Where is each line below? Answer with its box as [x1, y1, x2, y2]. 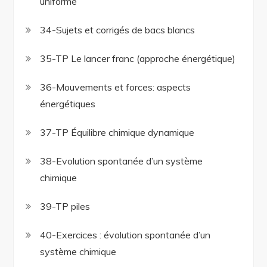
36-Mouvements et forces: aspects [40, 81, 191, 94]
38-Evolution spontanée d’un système [40, 155, 203, 167]
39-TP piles [40, 200, 91, 213]
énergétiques [40, 98, 96, 110]
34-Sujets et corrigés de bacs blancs [40, 24, 195, 36]
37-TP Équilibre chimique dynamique [40, 126, 195, 139]
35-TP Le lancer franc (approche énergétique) [40, 52, 236, 65]
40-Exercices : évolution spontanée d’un [40, 229, 211, 241]
